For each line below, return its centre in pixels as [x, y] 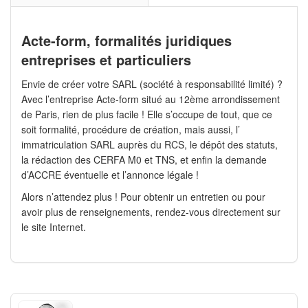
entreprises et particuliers [106, 60]
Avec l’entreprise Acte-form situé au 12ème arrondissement [151, 99]
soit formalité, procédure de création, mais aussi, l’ [131, 130]
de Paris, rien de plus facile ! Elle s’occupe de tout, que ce [147, 114]
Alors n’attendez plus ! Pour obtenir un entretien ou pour [143, 197]
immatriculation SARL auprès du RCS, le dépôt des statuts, [150, 145]
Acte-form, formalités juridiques [126, 41]
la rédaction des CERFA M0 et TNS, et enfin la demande [144, 160]
